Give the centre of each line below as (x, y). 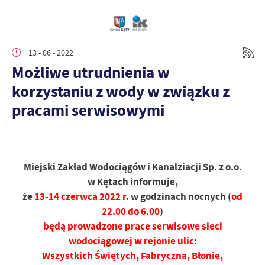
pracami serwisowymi (88, 110)
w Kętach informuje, (132, 182)
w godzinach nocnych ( (180, 197)
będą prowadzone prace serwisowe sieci (132, 226)
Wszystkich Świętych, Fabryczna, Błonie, (132, 256)
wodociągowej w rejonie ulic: (132, 241)
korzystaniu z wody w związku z (121, 91)
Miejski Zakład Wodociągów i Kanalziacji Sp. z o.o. (132, 167)
